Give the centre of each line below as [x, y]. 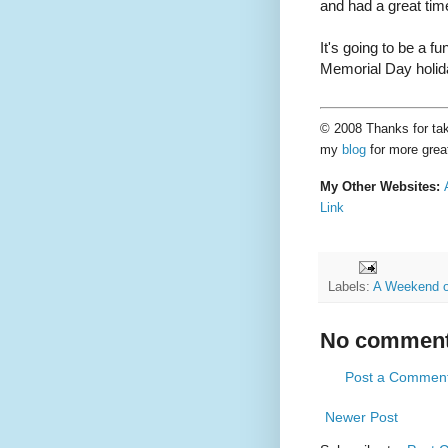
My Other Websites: [381, 186]
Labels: [350, 286]
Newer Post [361, 416]
